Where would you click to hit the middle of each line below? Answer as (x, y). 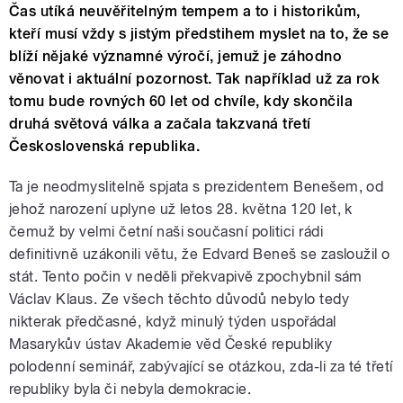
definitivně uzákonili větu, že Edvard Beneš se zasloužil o (200, 255)
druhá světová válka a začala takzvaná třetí (160, 124)
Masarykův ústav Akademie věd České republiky (171, 345)
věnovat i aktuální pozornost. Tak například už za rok (195, 79)
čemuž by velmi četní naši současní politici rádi (166, 232)
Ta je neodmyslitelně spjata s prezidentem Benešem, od (197, 187)
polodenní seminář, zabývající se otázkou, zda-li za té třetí (201, 367)
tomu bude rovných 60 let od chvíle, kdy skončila (181, 102)
